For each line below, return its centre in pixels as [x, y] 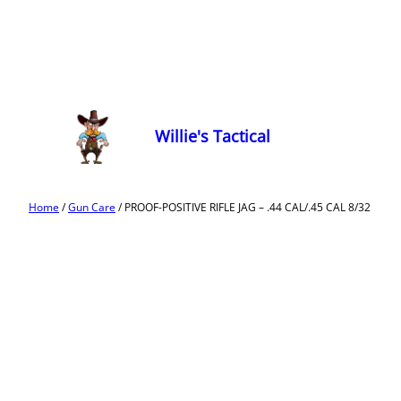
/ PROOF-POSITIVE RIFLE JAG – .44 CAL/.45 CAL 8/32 [243, 207]
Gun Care [92, 207]
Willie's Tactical [213, 137]
